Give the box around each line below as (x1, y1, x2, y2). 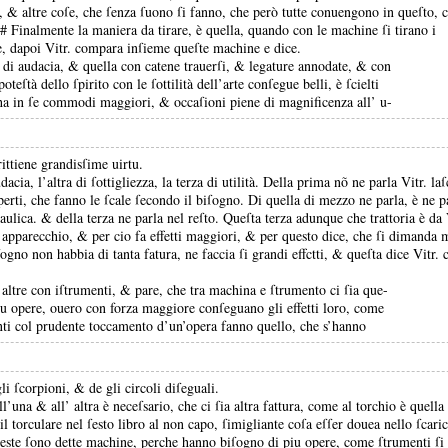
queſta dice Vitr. (347, 244, 443, 263)
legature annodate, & (249, 56, 371, 75)
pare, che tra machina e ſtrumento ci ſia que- (135, 280, 388, 299)
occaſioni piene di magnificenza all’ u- (174, 92, 392, 111)
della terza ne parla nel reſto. (56, 208, 223, 227)
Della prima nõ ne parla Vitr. (263, 172, 431, 191)
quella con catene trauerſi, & (83, 56, 249, 75)
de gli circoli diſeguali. (89, 378, 219, 397)
